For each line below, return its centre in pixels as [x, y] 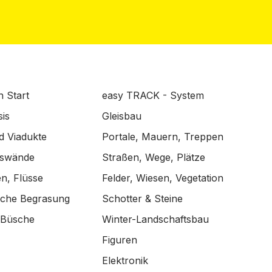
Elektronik [125, 261]
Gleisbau [122, 116]
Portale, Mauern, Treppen [163, 137]
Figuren [120, 240]
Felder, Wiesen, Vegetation [163, 178]
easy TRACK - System [153, 96]
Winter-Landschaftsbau [155, 219]
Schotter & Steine [142, 199]
